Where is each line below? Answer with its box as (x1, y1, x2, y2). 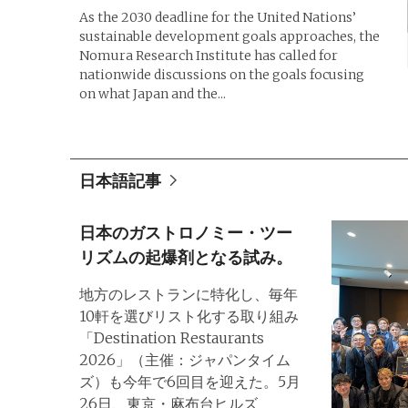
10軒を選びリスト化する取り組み (79, 306, 299, 325)
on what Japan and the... (79, 85, 226, 102)
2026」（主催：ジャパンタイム (79, 350, 291, 369)
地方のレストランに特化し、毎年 (79, 284, 298, 303)
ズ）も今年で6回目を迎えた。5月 (79, 372, 301, 391)
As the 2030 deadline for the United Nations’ (79, 8, 356, 25)
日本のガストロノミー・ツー (79, 221, 292, 243)
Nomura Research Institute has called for (79, 46, 338, 64)
